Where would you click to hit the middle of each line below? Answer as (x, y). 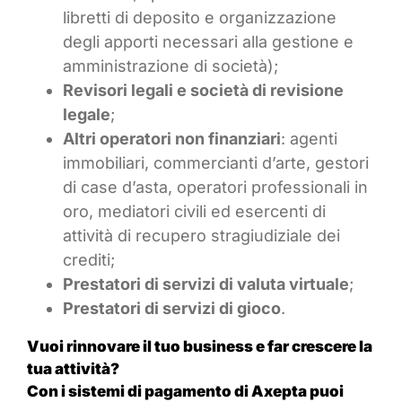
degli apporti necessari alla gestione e (208, 42)
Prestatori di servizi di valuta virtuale (206, 284)
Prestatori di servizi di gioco (172, 309)
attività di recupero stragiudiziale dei (201, 236)
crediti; (89, 260)
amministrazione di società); (170, 66)
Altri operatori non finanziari (172, 139)
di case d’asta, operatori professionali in (215, 188)
